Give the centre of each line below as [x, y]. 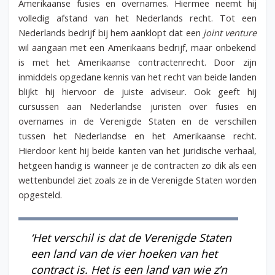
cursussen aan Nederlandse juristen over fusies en [137, 106]
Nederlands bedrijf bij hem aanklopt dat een [111, 32]
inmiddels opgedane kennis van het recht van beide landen [137, 76]
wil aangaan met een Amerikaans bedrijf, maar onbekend [137, 47]
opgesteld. [41, 194]
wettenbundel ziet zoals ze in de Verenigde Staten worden [137, 180]
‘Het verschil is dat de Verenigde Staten [131, 238]
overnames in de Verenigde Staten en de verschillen [137, 121]
